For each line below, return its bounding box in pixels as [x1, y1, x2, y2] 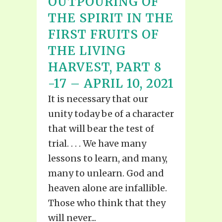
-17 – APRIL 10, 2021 [48, 76, 174, 92]
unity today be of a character [48, 108, 174, 120]
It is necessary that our [48, 93, 148, 105]
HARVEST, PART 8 [48, 59, 162, 75]
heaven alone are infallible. [48, 182, 167, 194]
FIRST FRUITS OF [48, 27, 159, 43]
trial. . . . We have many [48, 138, 146, 150]
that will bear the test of [48, 123, 154, 135]
